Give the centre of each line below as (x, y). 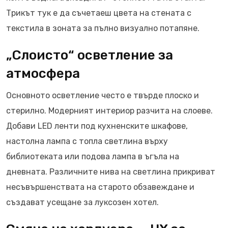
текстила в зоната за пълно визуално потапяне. (103, 28)
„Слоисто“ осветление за (90, 55)
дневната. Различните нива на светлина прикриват (111, 172)
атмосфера (43, 74)
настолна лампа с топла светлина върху (87, 141)
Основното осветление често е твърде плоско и (103, 95)
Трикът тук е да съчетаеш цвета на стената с (99, 13)
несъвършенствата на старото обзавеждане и (100, 187)
